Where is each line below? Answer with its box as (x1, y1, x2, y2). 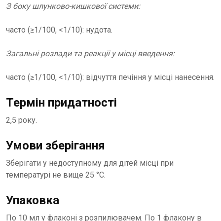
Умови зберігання (6, 139, 105, 153)
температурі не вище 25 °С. (6, 170, 106, 180)
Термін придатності (6, 96, 117, 110)
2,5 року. (6, 115, 37, 125)
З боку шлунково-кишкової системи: (6, 1, 140, 11)
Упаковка (6, 193, 59, 208)
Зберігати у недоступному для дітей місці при (6, 158, 174, 168)
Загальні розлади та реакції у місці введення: (6, 49, 175, 59)
